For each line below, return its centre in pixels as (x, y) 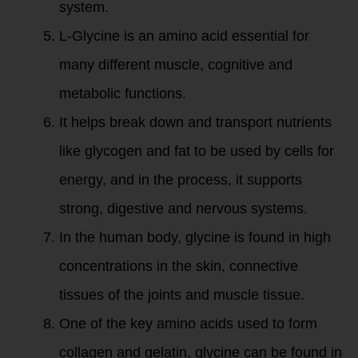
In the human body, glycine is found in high (195, 237)
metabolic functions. (123, 93)
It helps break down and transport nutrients (195, 122)
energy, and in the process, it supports (181, 180)
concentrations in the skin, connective (179, 266)
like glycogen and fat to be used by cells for (197, 151)
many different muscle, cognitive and (176, 65)
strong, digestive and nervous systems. (183, 209)
